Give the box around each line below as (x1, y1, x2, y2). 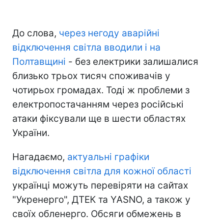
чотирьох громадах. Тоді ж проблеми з (12, 84, 190, 96)
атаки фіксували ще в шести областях (12, 112, 186, 124)
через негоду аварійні (59, 27, 160, 39)
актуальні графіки (67, 151, 149, 163)
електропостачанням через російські (12, 98, 184, 110)
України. (12, 127, 50, 138)
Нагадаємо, (12, 151, 67, 163)
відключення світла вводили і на (12, 41, 161, 53)
